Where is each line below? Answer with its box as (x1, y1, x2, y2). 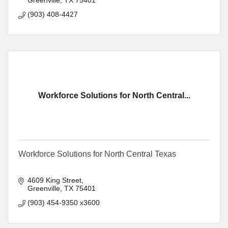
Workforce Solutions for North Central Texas (18, 149, 176, 158)
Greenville (27, 184, 60, 192)
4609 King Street (27, 176, 81, 184)
